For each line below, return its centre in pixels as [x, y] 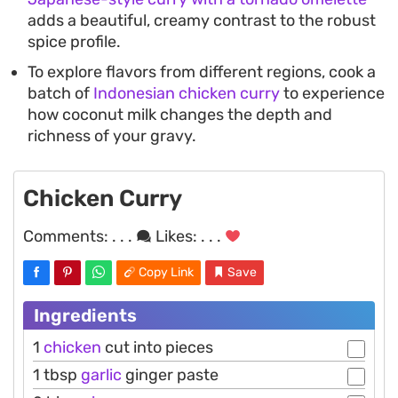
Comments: [68, 236]
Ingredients [85, 315]
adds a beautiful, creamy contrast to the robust [202, 20]
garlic [101, 374]
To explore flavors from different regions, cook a [202, 72]
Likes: [176, 236]
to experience [332, 93]
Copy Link [166, 272]
